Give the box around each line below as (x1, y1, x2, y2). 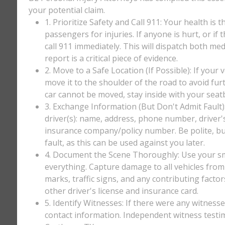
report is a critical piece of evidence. (44, 53, 178, 64)
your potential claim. (28, 5, 105, 16)
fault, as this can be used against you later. (44, 137, 205, 148)
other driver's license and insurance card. (44, 185, 198, 196)
